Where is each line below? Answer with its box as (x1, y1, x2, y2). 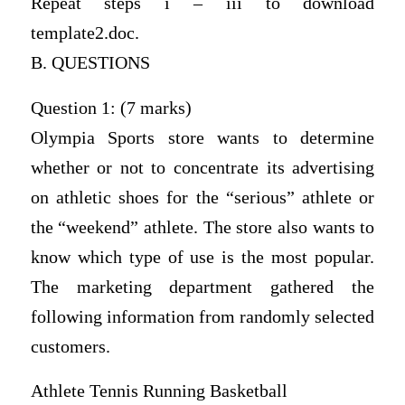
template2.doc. (30, 24, 139, 43)
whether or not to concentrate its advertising (30, 157, 375, 177)
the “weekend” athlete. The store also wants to (30, 217, 375, 237)
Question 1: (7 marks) (30, 98, 192, 118)
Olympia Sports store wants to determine (30, 127, 375, 147)
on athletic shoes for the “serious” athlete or (30, 187, 375, 207)
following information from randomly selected (30, 306, 375, 326)
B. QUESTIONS (30, 53, 150, 73)
